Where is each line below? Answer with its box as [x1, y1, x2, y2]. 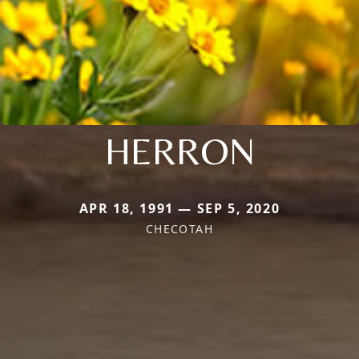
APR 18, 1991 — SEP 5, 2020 [79, 199, 280, 217]
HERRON [104, 127, 255, 173]
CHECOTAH [145, 220, 214, 236]
